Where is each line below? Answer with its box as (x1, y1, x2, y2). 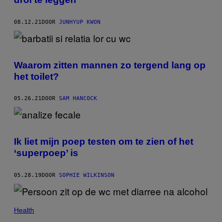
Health (14, 206, 34, 214)
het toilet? (14, 71, 59, 82)
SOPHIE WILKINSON (59, 172, 114, 178)
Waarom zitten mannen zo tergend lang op (14, 59, 206, 70)
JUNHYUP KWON (59, 18, 101, 25)
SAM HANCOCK (59, 95, 97, 102)
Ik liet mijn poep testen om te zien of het (14, 136, 193, 147)
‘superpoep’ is (14, 148, 78, 159)
